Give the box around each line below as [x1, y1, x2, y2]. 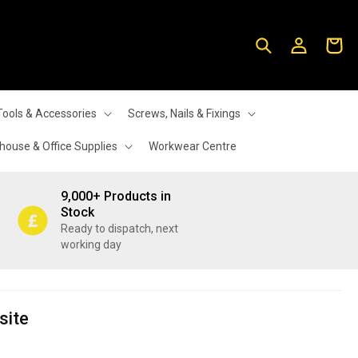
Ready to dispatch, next [61, 222, 178, 235]
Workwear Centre [149, 140, 237, 153]
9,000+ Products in [61, 189, 171, 204]
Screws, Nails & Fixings [127, 107, 241, 120]
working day [61, 238, 121, 251]
